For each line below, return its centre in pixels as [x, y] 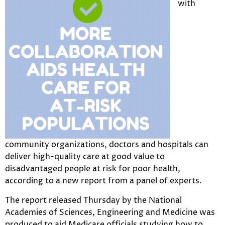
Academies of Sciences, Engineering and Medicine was [110, 212]
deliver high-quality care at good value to [85, 157]
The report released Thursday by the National [93, 200]
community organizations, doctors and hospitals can [107, 145]
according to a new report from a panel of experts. [103, 181]
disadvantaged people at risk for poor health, [93, 169]
